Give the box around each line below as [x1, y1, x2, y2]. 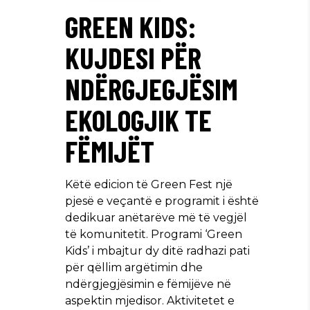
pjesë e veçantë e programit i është [65, 194, 259, 208]
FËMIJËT [65, 133, 154, 168]
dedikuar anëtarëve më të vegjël [65, 210, 247, 224]
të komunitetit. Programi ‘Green [65, 227, 242, 241]
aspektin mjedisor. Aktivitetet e [65, 293, 235, 307]
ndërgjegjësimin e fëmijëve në [65, 277, 231, 291]
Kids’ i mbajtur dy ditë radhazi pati [65, 244, 250, 257]
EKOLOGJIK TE [65, 102, 212, 137]
